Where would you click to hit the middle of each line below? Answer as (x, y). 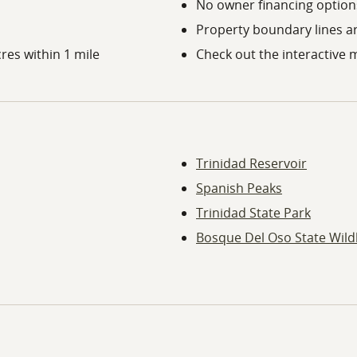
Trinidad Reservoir (251, 164)
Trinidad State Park (253, 213)
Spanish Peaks (239, 188)
